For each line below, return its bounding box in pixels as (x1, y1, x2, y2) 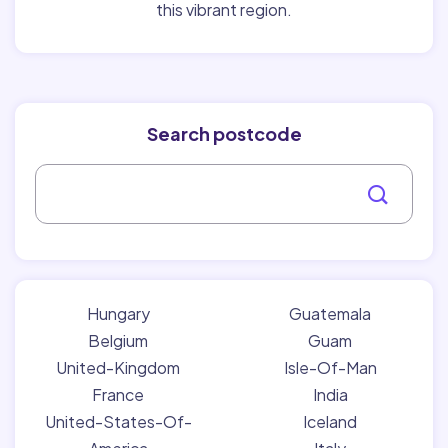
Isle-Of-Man (283, 356, 377, 378)
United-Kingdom (56, 356, 180, 378)
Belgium (88, 329, 148, 351)
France (92, 383, 144, 405)
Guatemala (289, 302, 371, 324)
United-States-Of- (44, 410, 192, 432)
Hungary (86, 302, 150, 324)
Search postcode (146, 121, 302, 145)
